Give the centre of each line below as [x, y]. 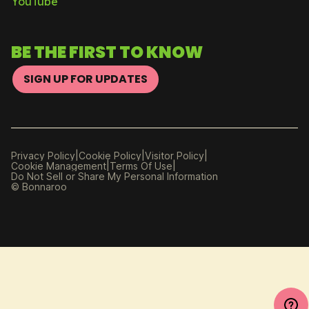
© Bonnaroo [39, 187]
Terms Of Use [141, 166]
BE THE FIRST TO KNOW [107, 52]
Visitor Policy [175, 156]
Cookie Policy [110, 156]
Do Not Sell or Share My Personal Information [114, 177]
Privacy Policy [43, 156]
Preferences [106, 177]
